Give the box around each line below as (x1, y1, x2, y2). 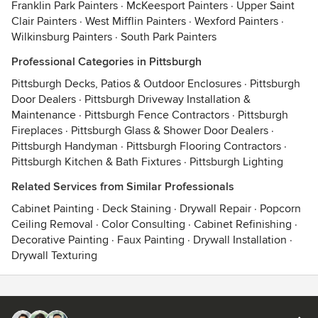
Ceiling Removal (11, 217, 93, 231)
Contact (11, 298, 44, 310)
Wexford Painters (194, 14, 278, 28)
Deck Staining (102, 202, 171, 216)
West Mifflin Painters (85, 14, 186, 28)
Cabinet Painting (11, 202, 94, 216)
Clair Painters (11, 14, 77, 28)
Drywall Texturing (11, 248, 97, 263)
